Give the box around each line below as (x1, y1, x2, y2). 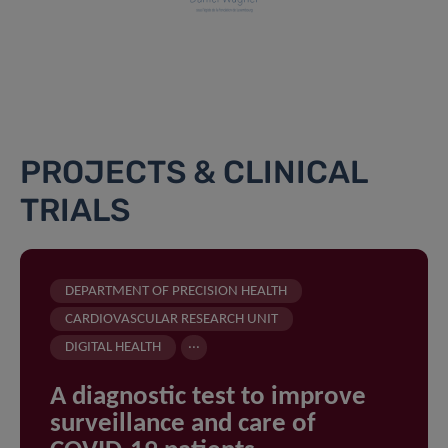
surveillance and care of (50, 410, 316, 438)
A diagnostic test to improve (50, 383, 366, 411)
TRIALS (20, 190, 130, 229)
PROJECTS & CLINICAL (20, 152, 367, 191)
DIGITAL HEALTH (65, 339, 161, 355)
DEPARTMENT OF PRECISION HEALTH (65, 283, 287, 299)
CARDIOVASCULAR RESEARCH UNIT (65, 311, 278, 327)
